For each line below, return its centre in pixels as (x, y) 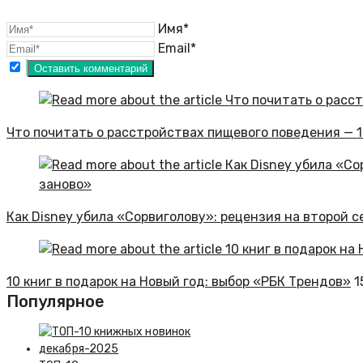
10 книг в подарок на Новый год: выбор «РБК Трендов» (179, 282)
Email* (177, 49)
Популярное (56, 302)
